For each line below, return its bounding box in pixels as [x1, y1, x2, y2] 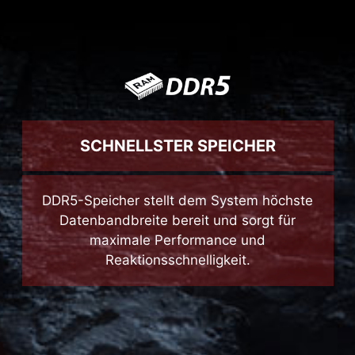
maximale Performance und [90, 265, 265, 282]
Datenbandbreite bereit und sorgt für [59, 246, 296, 262]
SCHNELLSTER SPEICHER [79, 170, 276, 189]
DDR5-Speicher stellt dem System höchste [42, 226, 313, 242]
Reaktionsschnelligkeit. [105, 285, 250, 302]
